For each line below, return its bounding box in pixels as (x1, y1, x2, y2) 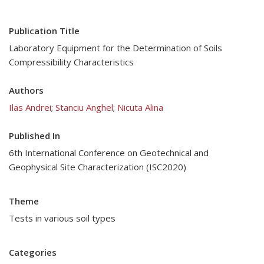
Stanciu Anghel (55, 101, 113, 113)
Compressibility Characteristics (9, 56, 134, 68)
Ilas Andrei (9, 101, 51, 113)
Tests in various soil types (9, 212, 115, 224)
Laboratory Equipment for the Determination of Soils (9, 42, 222, 54)
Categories (9, 246, 57, 258)
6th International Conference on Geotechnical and (9, 147, 209, 159)
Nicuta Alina (117, 101, 163, 113)
